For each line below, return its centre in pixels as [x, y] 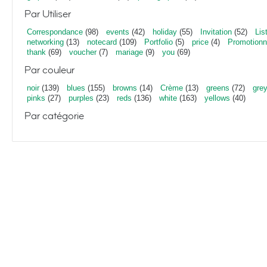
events [118, 32]
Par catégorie [54, 116]
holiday [165, 32]
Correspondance [55, 32]
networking [45, 42]
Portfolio [159, 42]
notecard [102, 42]
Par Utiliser [48, 14]
